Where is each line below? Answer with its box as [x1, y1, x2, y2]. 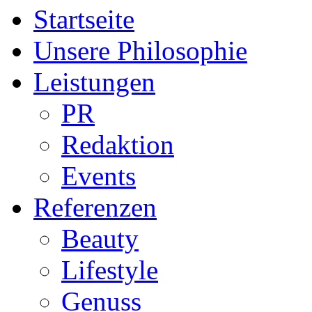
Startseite [33, 4, 134, 34]
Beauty [61, 224, 139, 253]
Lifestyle [61, 255, 158, 285]
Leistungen [33, 67, 155, 97]
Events [61, 161, 136, 191]
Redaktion [61, 130, 174, 159]
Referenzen [33, 192, 157, 222]
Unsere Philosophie [33, 36, 247, 65]
